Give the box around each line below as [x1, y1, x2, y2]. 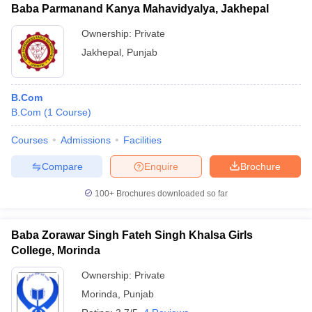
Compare [41, 160, 83, 172]
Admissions [61, 134, 111, 146]
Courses [11, 134, 48, 146]
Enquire [144, 160, 178, 172]
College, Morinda [11, 244, 100, 256]
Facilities [123, 134, 162, 146]
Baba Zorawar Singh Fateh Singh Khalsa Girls [11, 229, 253, 241]
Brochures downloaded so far [114, 189, 228, 198]
